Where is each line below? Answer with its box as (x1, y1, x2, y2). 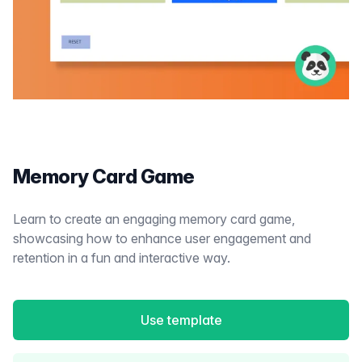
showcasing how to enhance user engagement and (13, 230, 311, 246)
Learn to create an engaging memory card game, (13, 211, 295, 227)
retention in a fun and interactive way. (13, 250, 230, 266)
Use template (140, 312, 222, 328)
